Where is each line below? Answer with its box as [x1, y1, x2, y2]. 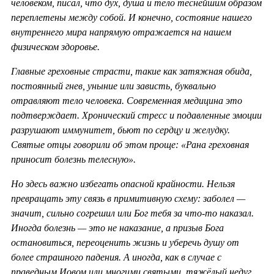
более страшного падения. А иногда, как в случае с [11, 251, 221, 262]
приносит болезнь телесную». [11, 154, 136, 165]
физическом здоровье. [11, 41, 100, 52]
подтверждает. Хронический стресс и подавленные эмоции [11, 109, 262, 120]
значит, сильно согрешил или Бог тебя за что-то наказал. [11, 207, 254, 218]
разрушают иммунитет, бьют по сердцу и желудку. [11, 124, 230, 135]
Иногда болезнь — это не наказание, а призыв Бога [11, 222, 224, 233]
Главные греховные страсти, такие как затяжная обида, [11, 65, 252, 76]
